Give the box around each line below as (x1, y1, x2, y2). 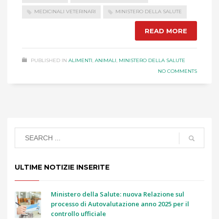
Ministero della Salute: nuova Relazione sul (51, 189, 184, 198)
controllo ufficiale (51, 209, 106, 218)
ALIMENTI (68, 57, 92, 64)
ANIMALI (95, 57, 116, 64)
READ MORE (145, 26, 187, 35)
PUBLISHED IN (31, 57, 67, 64)
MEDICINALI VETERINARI (34, 8, 96, 15)
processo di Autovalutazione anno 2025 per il (51, 199, 189, 208)
